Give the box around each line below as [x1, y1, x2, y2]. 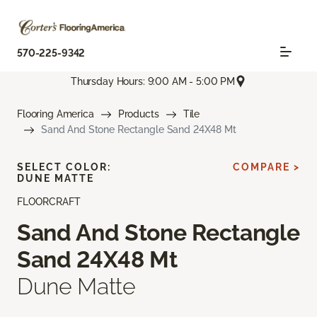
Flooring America [17, 108, 94, 120]
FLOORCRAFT [17, 196, 81, 208]
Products [117, 108, 159, 120]
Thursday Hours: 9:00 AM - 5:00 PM [70, 75, 236, 87]
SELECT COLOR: [17, 161, 111, 173]
